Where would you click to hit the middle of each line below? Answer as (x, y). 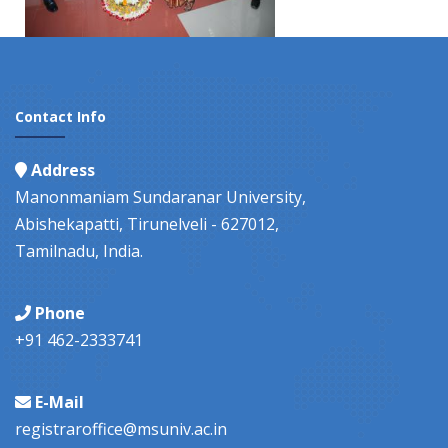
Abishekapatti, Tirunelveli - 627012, (147, 224)
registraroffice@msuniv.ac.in (121, 429)
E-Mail (59, 402)
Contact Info (60, 117)
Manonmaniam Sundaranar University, (160, 197)
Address (63, 170)
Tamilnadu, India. (79, 251)
